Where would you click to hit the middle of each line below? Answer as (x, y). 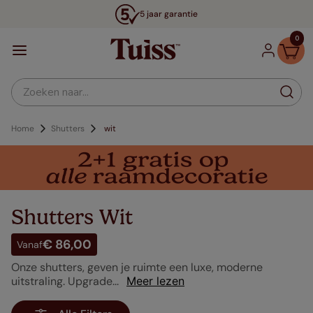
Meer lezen (155, 281)
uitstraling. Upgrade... (65, 282)
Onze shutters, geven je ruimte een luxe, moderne (137, 268)
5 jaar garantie (169, 14)
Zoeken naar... (43, 84)
